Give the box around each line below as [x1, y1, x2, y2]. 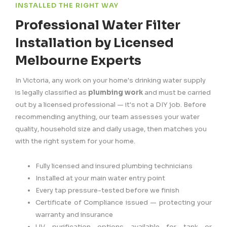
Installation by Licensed [15, 35, 174, 51]
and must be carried [143, 88, 211, 97]
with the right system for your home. [15, 137, 135, 146]
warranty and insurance [35, 210, 113, 219]
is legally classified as [15, 88, 88, 97]
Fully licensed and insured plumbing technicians [35, 162, 193, 171]
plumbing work [88, 88, 143, 97]
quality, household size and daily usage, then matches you [15, 125, 207, 134]
